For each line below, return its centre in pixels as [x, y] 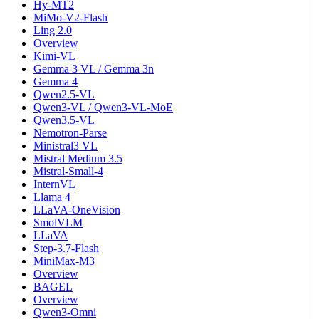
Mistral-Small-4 [68, 171]
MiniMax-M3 [64, 261]
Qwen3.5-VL [64, 120]
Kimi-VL [54, 56]
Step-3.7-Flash [66, 248]
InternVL [54, 184]
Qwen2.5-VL [64, 94]
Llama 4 [52, 197]
